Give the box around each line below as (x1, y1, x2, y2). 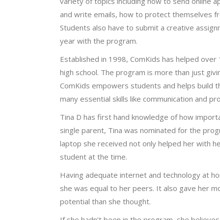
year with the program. (60, 35, 137, 46)
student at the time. (60, 151, 127, 162)
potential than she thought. (60, 196, 151, 206)
